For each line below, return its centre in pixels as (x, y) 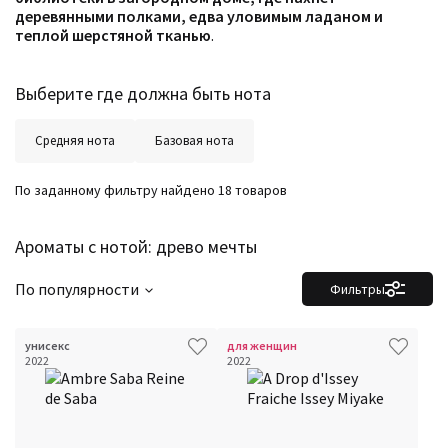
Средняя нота (75, 140)
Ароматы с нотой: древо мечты (136, 246)
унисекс (47, 345)
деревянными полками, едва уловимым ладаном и (199, 16)
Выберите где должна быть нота (143, 93)
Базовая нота (194, 140)
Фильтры (357, 289)
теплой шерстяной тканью (113, 35)
